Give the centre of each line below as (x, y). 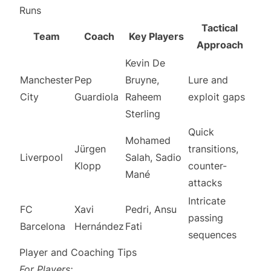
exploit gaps (217, 97)
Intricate (207, 201)
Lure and (208, 80)
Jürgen (90, 149)
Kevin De (145, 63)
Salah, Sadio (153, 157)
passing (206, 218)
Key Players (156, 36)
